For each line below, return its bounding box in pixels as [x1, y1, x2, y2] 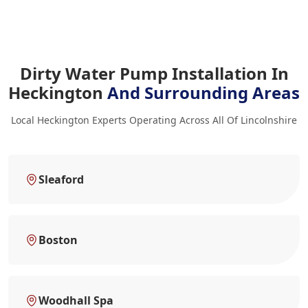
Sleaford [38, 172, 84, 187]
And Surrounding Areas [107, 81, 300, 104]
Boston [38, 232, 78, 247]
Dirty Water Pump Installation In [19, 62, 289, 85]
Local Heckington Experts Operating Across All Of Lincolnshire [11, 113, 297, 126]
